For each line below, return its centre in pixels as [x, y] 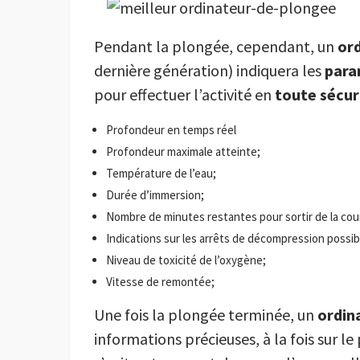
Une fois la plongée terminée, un [206, 315]
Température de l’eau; [161, 174]
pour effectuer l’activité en [184, 95]
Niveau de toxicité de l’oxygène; [186, 260]
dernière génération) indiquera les [209, 71]
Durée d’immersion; [155, 195]
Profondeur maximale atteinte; [183, 152]
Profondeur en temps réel [171, 130]
